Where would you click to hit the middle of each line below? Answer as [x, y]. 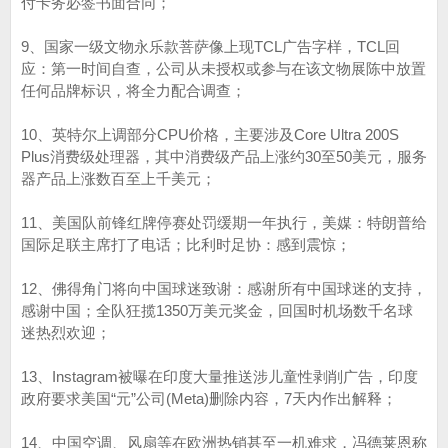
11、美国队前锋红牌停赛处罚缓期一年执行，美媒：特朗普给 [224, 222]
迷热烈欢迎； [66, 332]
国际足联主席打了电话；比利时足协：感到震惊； [186, 244]
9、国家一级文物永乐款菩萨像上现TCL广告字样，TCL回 [210, 46]
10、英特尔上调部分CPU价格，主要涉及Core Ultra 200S [210, 134]
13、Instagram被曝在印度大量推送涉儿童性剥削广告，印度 [219, 376]
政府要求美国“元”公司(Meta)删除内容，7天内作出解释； [209, 398]
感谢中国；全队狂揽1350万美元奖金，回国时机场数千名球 [217, 310]
